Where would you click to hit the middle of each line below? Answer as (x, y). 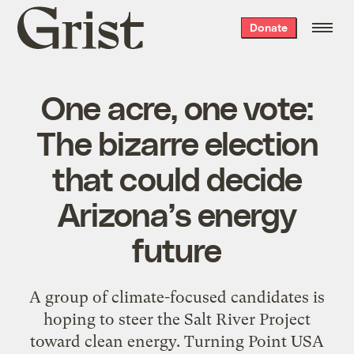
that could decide (177, 177)
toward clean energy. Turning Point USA (177, 341)
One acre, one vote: (177, 106)
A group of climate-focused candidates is (177, 297)
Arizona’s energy (177, 213)
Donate (268, 27)
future (177, 249)
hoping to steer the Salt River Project (177, 319)
